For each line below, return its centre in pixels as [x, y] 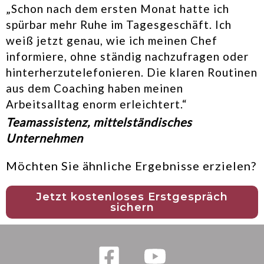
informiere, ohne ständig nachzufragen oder [127, 56]
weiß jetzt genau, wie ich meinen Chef [112, 40]
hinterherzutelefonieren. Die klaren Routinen [132, 72]
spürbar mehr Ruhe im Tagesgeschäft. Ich [119, 24]
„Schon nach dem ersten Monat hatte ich [118, 8]
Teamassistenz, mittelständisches [99, 122]
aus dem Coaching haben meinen [95, 88]
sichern [132, 207]
